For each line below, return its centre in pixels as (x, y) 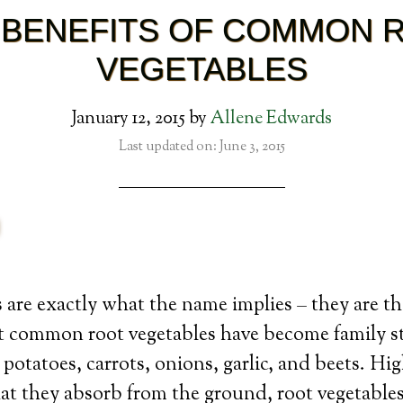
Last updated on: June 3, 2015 (201, 147)
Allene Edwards (271, 119)
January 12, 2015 (128, 119)
